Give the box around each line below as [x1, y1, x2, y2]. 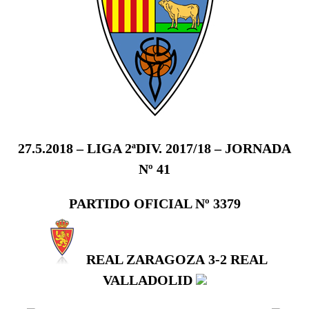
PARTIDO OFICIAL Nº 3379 [68, 195, 241, 211]
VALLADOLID [102, 272, 192, 288]
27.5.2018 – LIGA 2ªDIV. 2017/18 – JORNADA [18, 140, 291, 156]
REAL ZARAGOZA [86, 251, 205, 267]
